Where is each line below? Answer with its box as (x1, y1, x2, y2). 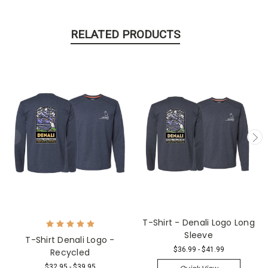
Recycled (50, 246, 90, 258)
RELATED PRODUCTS (70, 27, 180, 41)
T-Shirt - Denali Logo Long (142, 216, 255, 229)
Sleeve (184, 229, 213, 241)
